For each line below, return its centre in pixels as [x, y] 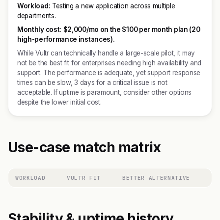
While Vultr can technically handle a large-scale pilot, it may [106, 53]
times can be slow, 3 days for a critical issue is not [92, 82]
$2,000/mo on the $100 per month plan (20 [132, 29]
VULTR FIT [84, 178]
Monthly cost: [39, 29]
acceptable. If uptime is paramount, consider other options [105, 92]
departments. [37, 16]
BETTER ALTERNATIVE [156, 178]
